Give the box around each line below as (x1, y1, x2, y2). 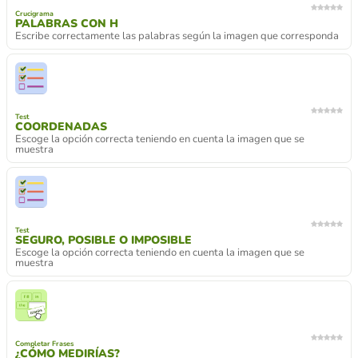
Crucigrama (15, 9, 54, 18)
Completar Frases (15, 339, 74, 348)
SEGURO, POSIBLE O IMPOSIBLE (15, 233, 192, 248)
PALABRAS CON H (15, 16, 118, 31)
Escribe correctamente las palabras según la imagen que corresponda (15, 29, 339, 43)
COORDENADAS (15, 119, 107, 134)
